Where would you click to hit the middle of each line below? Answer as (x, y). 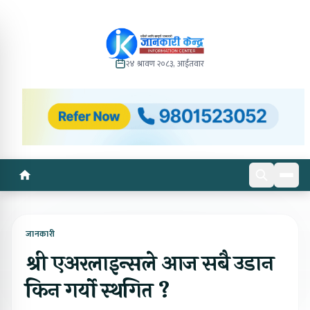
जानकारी (40, 234)
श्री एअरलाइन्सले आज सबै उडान (149, 264)
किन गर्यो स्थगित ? (98, 291)
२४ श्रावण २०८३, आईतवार (165, 64)
